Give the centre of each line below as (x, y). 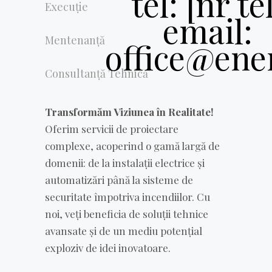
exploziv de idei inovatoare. (108, 247)
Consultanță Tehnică (97, 73)
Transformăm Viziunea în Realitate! (129, 111)
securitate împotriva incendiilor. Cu (127, 196)
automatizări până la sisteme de (119, 179)
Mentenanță (75, 40)
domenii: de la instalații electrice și (125, 162)
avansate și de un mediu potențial (124, 230)
